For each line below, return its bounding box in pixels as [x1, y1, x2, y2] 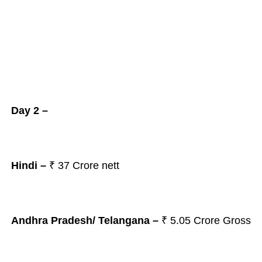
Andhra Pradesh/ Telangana [11, 215, 150, 226]
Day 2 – [11, 105, 48, 116]
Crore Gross [193, 215, 251, 226]
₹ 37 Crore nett [46, 160, 119, 171]
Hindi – [11, 160, 46, 171]
